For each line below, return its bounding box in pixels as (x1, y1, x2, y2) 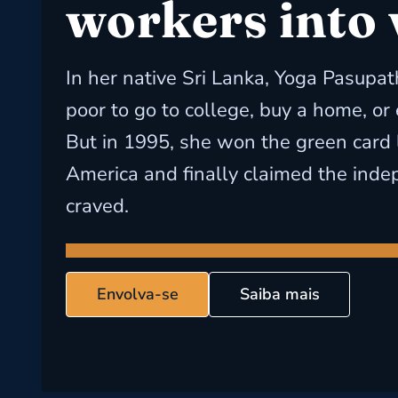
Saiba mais (239, 283, 320, 305)
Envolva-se (96, 283, 179, 305)
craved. (65, 193, 129, 219)
